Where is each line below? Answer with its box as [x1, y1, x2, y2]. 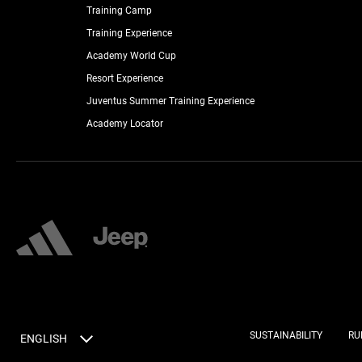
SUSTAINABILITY [249, 329, 322, 341]
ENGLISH [20, 331, 67, 345]
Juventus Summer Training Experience [86, 95, 255, 107]
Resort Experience [86, 72, 163, 84]
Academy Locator [86, 117, 163, 129]
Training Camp [86, 4, 152, 16]
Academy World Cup [86, 49, 176, 61]
